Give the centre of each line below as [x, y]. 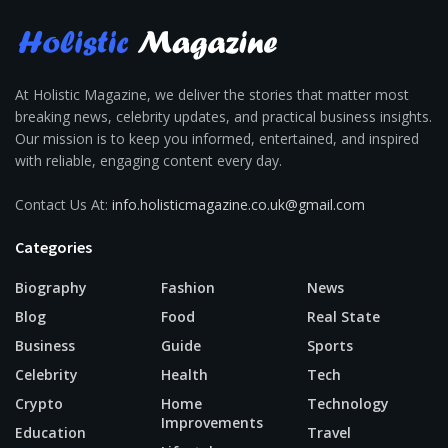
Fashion [188, 288]
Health [184, 375]
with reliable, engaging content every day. [148, 161]
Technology [348, 404]
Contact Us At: [63, 205]
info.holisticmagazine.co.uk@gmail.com [238, 205]
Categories [53, 247]
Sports [330, 346]
